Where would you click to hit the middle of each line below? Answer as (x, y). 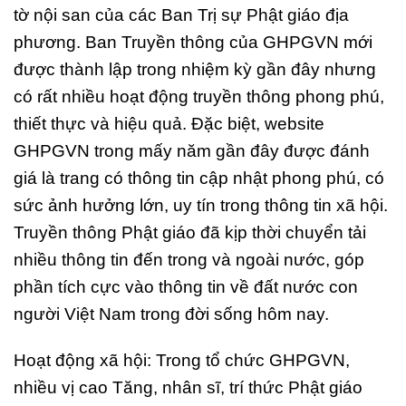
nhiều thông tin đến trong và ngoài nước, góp (189, 259)
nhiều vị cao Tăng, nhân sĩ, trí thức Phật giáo (188, 387)
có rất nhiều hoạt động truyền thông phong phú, (199, 96)
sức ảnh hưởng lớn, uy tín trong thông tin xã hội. (201, 205)
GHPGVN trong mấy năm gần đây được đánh (192, 150)
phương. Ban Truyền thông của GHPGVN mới (193, 42)
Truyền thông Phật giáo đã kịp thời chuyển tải (190, 232)
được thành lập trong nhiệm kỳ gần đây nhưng (195, 69)
